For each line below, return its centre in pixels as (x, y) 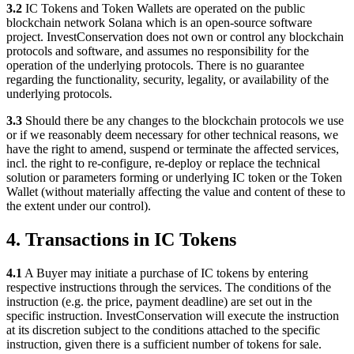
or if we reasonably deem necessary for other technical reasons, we (172, 135)
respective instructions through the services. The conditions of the (169, 288)
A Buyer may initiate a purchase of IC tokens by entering (165, 273)
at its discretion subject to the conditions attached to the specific (163, 330)
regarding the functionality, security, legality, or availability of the (168, 80)
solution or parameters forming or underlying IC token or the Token (174, 178)
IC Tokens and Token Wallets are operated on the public (164, 9)
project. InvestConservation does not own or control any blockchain (175, 37)
